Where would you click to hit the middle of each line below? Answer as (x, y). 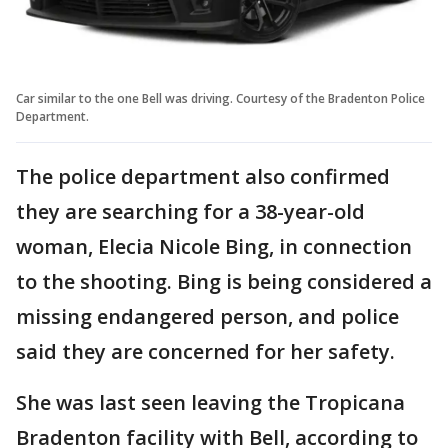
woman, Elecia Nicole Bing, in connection (214, 246)
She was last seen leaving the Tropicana (210, 402)
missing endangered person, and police (207, 316)
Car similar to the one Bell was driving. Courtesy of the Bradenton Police (220, 98)
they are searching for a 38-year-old (190, 211)
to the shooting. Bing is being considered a (224, 281)
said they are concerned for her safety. (208, 351)
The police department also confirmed (203, 176)
